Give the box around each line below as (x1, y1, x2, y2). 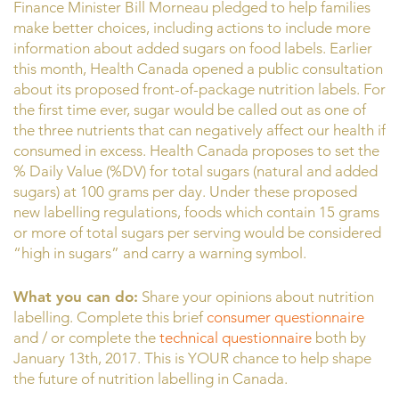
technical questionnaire (159, 328, 312, 346)
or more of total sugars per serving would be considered (13, 224, 381, 242)
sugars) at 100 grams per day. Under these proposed (13, 183, 357, 201)
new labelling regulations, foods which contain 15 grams (13, 203, 379, 222)
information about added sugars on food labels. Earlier (13, 39, 372, 58)
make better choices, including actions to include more (13, 19, 370, 37)
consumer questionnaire (207, 307, 364, 326)
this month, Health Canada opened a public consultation (13, 60, 383, 78)
